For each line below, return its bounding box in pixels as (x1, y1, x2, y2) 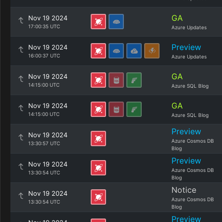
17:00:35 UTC (28, 23, 60, 29)
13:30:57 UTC (28, 140, 60, 146)
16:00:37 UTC (28, 53, 60, 58)
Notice (171, 185, 196, 195)
